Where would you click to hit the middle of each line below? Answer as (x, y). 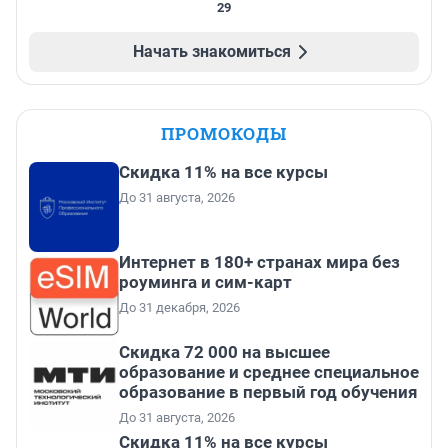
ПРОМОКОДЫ (224, 134)
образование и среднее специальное (269, 372)
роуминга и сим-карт (205, 282)
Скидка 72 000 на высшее (224, 352)
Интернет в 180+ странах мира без (259, 262)
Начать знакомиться (212, 52)
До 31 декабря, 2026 (179, 308)
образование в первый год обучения (268, 392)
